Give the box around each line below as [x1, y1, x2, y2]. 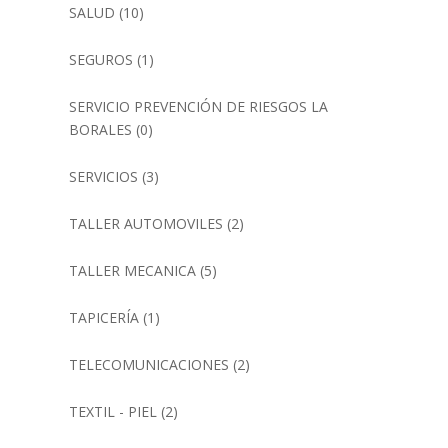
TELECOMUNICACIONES [68, 355, 229, 375]
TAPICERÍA [68, 308, 139, 328]
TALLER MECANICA [68, 261, 196, 281]
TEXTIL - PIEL [68, 402, 157, 422]
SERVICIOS [68, 167, 138, 187]
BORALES [68, 120, 132, 140]
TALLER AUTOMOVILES [68, 214, 223, 234]
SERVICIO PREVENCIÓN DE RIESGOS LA [68, 97, 328, 117]
